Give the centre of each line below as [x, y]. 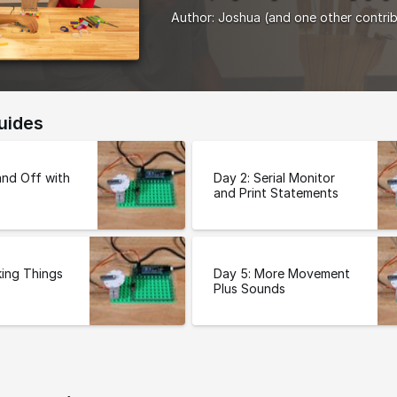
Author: [195, 18]
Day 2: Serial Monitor [275, 178]
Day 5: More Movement [282, 274]
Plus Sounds [250, 289]
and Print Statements [276, 193]
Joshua [239, 18]
